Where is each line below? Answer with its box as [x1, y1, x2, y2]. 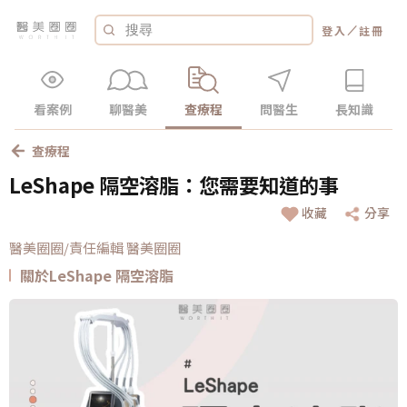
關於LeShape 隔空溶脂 [20, 263, 174, 286]
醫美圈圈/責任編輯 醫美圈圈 [9, 237, 181, 257]
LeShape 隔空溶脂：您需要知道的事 [9, 170, 339, 199]
